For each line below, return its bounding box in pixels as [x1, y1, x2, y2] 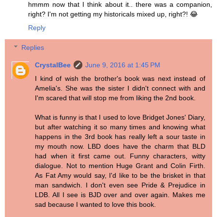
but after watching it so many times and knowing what [35, 123, 205, 131]
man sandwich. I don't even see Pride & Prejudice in [35, 181, 205, 189]
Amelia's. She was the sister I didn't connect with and [35, 84, 205, 93]
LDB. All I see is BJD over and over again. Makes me [35, 191, 205, 199]
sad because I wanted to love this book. [35, 201, 156, 209]
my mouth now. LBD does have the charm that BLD [35, 142, 205, 151]
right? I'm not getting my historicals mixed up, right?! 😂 [28, 10, 198, 18]
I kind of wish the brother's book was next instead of [35, 75, 205, 83]
